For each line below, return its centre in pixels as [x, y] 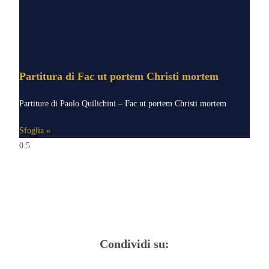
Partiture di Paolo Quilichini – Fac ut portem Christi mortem [123, 104]
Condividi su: [134, 244]
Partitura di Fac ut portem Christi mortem [119, 77]
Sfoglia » [35, 131]
